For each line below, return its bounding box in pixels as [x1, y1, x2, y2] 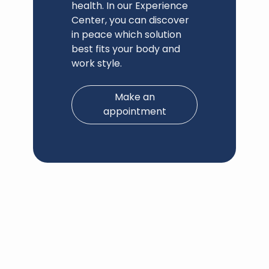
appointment [103, 104, 166, 119]
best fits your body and [71, 42, 180, 56]
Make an [114, 90, 155, 104]
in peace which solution [71, 28, 181, 42]
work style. [71, 56, 122, 71]
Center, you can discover [71, 13, 189, 28]
